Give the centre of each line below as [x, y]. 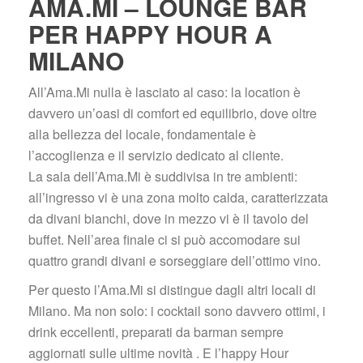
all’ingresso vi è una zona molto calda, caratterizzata [178, 197]
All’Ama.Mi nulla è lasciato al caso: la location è [164, 92]
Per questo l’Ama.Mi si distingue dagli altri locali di [172, 290]
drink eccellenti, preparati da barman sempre [156, 332]
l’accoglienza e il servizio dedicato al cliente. [156, 155]
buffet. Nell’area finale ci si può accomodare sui [164, 239]
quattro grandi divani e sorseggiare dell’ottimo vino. [175, 261]
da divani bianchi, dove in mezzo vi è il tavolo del [169, 218]
